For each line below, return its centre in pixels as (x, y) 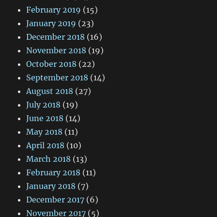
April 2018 (46, 145)
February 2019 (54, 9)
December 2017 (55, 199)
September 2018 (57, 77)
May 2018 (45, 132)
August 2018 (50, 91)
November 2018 (56, 50)
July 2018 (44, 104)
